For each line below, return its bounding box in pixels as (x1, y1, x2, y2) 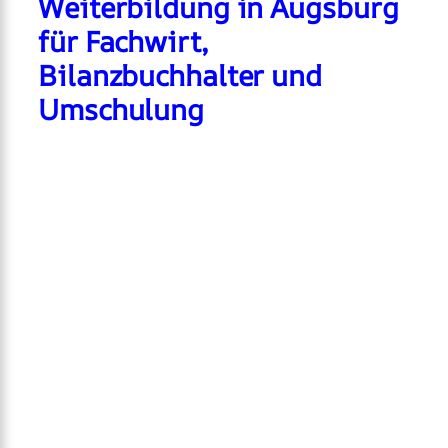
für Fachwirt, (38, 21, 209, 61)
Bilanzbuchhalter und (38, 55, 322, 95)
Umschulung (38, 89, 204, 129)
